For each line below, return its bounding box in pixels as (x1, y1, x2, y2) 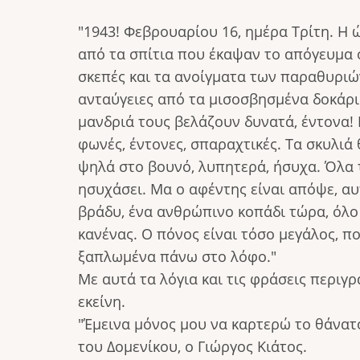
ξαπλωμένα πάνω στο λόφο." (78, 246, 276, 266)
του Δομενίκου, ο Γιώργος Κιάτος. (78, 336, 307, 356)
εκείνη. (78, 291, 125, 311)
